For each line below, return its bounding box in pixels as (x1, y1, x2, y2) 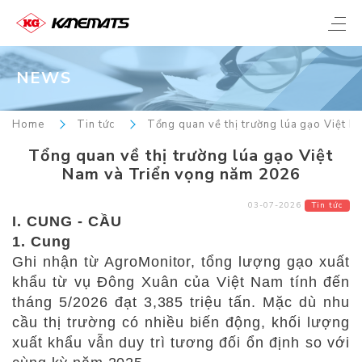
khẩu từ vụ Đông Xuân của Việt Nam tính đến (12, 273, 350, 290)
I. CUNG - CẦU (12, 213, 122, 229)
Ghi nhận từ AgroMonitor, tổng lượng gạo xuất (12, 253, 350, 270)
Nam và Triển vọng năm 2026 (61, 162, 301, 185)
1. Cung (12, 233, 71, 250)
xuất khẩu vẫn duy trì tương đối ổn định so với (12, 334, 350, 351)
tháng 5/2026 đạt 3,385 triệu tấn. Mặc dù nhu (12, 293, 350, 310)
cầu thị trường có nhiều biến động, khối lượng (12, 314, 350, 330)
